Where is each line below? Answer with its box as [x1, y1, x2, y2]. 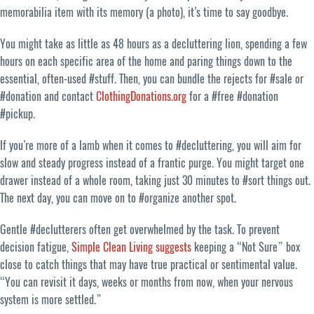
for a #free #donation [186, 88, 278, 104]
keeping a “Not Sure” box [191, 239, 300, 254]
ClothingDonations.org [96, 88, 186, 104]
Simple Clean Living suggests [71, 239, 191, 254]
